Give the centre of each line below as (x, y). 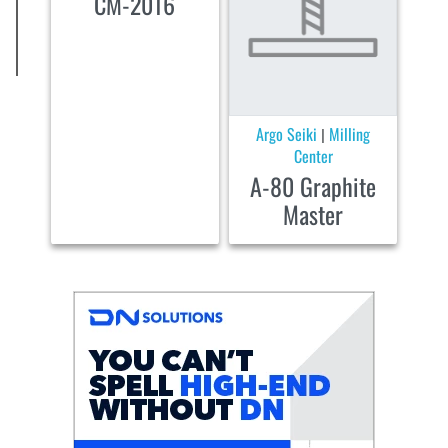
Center (313, 156)
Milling (350, 134)
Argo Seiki (287, 134)
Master (313, 214)
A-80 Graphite (313, 186)
